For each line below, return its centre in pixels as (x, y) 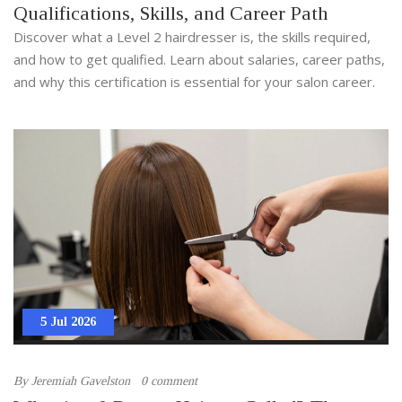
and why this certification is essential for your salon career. (194, 82)
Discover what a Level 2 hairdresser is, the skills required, (192, 37)
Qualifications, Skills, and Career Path (170, 13)
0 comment (169, 381)
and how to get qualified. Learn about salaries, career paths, (199, 60)
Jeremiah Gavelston (81, 381)
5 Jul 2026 (68, 322)
